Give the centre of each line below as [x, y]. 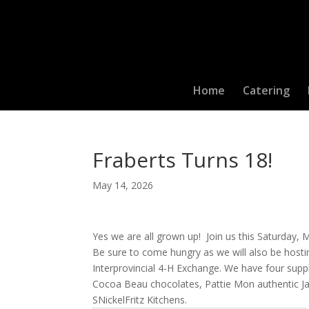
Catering [266, 90]
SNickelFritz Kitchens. [140, 300]
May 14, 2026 [123, 185]
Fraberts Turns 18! [183, 160]
